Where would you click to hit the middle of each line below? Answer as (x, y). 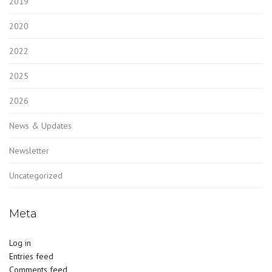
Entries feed (31, 256)
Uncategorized (36, 175)
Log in (20, 243)
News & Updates (40, 125)
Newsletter (29, 150)
